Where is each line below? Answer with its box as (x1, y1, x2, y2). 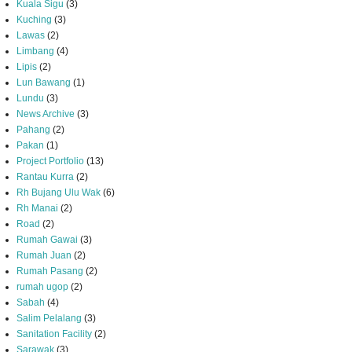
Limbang (16, 46, 54, 57)
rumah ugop (16, 281, 68, 292)
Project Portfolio (16, 156, 84, 167)
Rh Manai (16, 203, 58, 214)
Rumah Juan (16, 250, 71, 261)
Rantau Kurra (16, 171, 74, 182)
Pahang (16, 124, 50, 135)
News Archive (16, 108, 75, 119)
